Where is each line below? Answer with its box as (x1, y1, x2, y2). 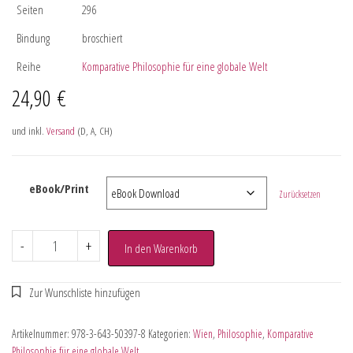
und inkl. (12, 123, 46, 138)
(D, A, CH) (75, 123, 113, 138)
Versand (46, 123, 75, 138)
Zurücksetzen (279, 187, 321, 201)
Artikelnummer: (12, 325, 72, 341)
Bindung (17, 29, 50, 46)
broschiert (82, 29, 122, 46)
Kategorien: (148, 325, 193, 341)
